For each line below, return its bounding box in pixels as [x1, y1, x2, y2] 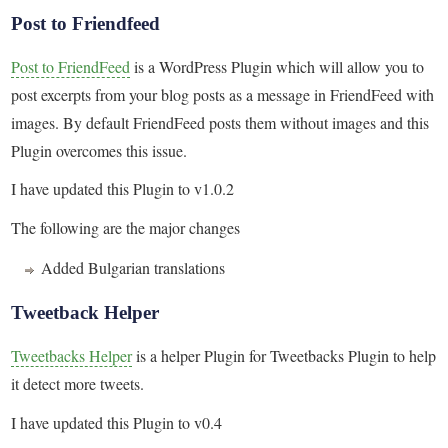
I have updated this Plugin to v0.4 [11, 411, 223, 433]
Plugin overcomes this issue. [11, 139, 188, 161]
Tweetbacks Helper [11, 345, 133, 367]
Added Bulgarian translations [41, 257, 226, 279]
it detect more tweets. [11, 373, 145, 395]
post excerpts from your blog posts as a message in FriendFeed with [11, 83, 435, 105]
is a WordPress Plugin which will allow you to [130, 55, 425, 77]
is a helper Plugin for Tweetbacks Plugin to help [132, 345, 437, 367]
